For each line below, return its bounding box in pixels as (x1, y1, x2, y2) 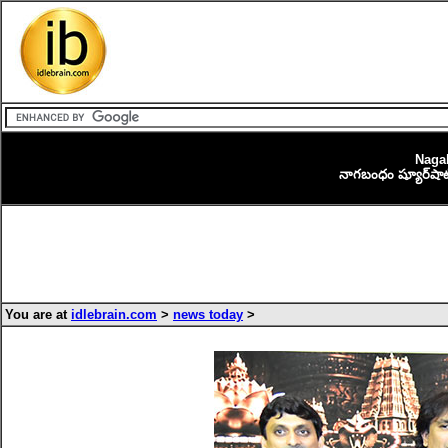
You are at (5, 307, 71, 322)
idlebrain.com (71, 307, 157, 322)
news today (173, 307, 243, 322)
